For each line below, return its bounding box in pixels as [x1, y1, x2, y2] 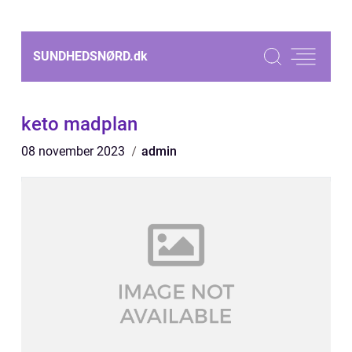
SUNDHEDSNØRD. [33, 49, 134, 64]
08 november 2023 [21, 144, 128, 159]
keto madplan [21, 113, 137, 135]
